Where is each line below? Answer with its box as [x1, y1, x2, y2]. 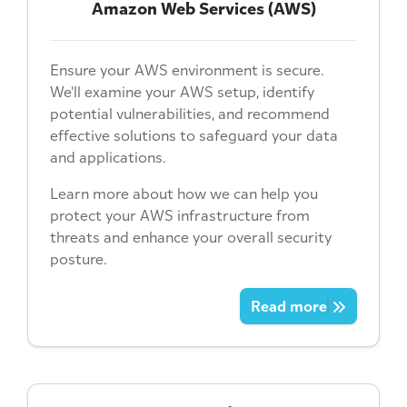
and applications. [50, 147, 166, 166]
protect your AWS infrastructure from [50, 205, 310, 224]
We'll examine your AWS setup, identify [50, 82, 314, 101]
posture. [50, 249, 107, 268]
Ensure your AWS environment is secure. [50, 60, 324, 79]
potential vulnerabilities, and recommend [50, 104, 330, 123]
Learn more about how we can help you [50, 184, 318, 203]
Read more [251, 296, 327, 315]
